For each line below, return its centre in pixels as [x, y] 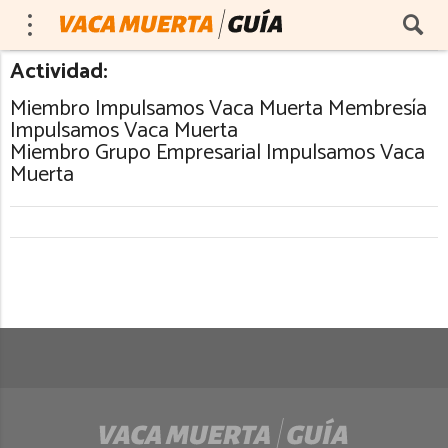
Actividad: [59, 72]
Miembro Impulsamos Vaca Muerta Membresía [218, 109]
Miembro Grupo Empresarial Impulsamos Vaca [217, 153]
